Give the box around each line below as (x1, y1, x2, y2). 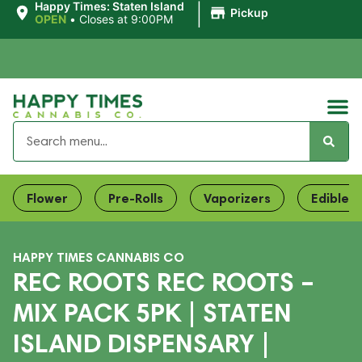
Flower (27, 190, 68, 206)
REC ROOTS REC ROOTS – (13, 266, 314, 297)
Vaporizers (204, 190, 271, 206)
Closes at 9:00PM (78, 12, 173, 26)
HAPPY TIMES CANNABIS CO (13, 249, 184, 265)
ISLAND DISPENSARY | (13, 327, 270, 359)
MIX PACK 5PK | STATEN (13, 297, 292, 328)
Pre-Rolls (108, 190, 163, 206)
